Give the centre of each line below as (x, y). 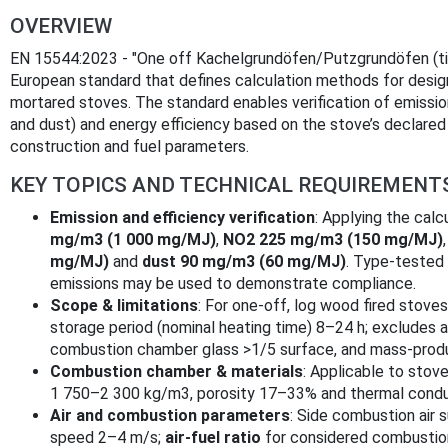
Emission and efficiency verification (182, 218)
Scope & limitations (124, 306)
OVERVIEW (61, 26)
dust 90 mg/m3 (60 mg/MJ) (244, 262)
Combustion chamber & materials (176, 372)
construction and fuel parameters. (129, 147)
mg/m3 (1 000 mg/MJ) (133, 240)
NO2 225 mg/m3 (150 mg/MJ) (333, 240)
